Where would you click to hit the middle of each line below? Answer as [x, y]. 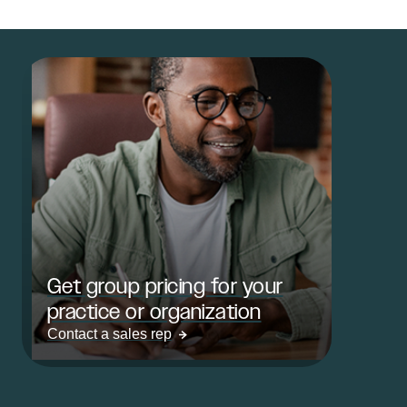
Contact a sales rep [109, 334]
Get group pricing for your [165, 286]
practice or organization [154, 311]
